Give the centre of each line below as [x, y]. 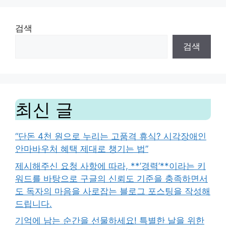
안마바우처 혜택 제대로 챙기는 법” [82, 149]
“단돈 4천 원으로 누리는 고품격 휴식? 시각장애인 [111, 136]
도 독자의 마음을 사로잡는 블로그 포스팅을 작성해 [113, 191]
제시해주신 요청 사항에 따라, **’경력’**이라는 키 [110, 166]
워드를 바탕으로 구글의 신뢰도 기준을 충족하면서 [111, 178]
